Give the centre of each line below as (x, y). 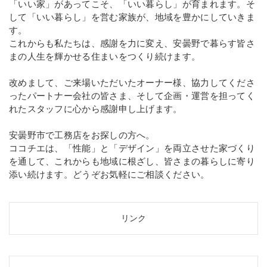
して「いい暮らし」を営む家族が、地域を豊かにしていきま (132, 17)
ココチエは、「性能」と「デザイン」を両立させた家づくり (132, 148)
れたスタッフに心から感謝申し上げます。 (96, 109)
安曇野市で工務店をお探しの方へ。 (82, 135)
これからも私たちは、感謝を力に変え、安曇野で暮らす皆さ (132, 44)
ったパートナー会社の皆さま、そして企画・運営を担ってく (132, 96)
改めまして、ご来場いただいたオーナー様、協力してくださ (132, 83)
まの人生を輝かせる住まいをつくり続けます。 (105, 57)
